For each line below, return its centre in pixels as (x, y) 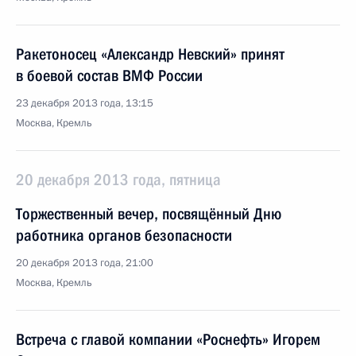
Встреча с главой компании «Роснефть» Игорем (168, 339)
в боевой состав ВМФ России (109, 75)
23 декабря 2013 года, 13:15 (85, 103)
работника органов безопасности (124, 235)
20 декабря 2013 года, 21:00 (85, 263)
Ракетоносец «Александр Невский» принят (150, 54)
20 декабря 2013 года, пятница (118, 180)
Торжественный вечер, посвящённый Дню (149, 214)
